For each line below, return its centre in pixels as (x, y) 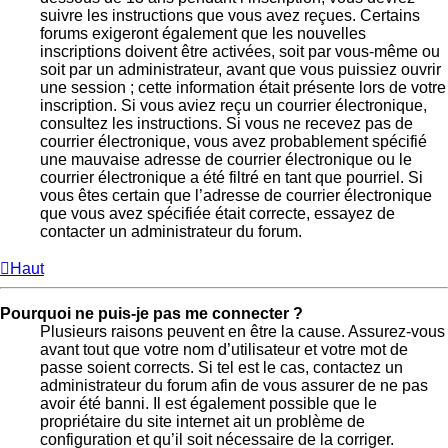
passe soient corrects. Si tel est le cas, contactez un (221, 368)
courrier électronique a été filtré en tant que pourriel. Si (231, 178)
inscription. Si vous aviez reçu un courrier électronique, (233, 106)
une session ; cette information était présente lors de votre (243, 88)
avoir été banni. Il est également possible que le (208, 404)
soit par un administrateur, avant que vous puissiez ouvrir (240, 70)
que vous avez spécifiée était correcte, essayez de (217, 214)
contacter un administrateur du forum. (171, 232)
